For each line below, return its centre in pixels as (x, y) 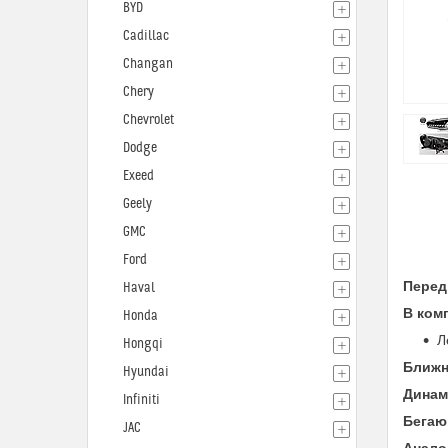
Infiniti (141, 400)
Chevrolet (148, 120)
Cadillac (146, 36)
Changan (148, 64)
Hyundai (146, 372)
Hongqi (143, 344)
